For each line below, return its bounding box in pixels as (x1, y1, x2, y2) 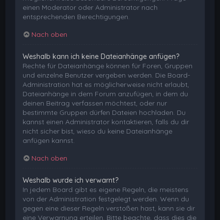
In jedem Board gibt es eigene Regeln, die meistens (23, 185, 189, 194)
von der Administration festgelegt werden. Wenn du (23, 194, 190, 203)
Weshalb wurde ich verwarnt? (23, 175, 119, 185)
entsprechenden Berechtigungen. (23, 12, 130, 21)
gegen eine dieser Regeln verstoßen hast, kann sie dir (23, 203, 195, 213)
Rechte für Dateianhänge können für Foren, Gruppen (23, 61, 193, 70)
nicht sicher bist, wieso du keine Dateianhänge (23, 126, 173, 136)
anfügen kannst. (23, 136, 75, 145)
